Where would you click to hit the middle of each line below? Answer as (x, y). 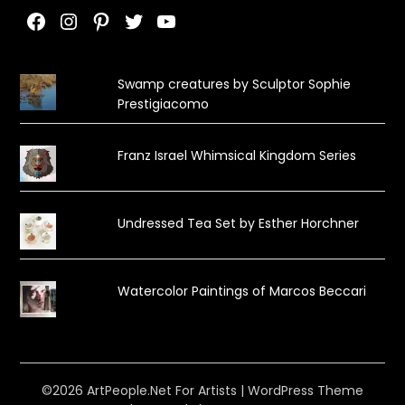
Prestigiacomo (163, 104)
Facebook (78, 20)
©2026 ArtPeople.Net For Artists (141, 391)
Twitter (159, 20)
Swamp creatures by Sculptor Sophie (234, 85)
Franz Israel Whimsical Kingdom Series (236, 156)
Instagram (114, 20)
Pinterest (137, 20)
